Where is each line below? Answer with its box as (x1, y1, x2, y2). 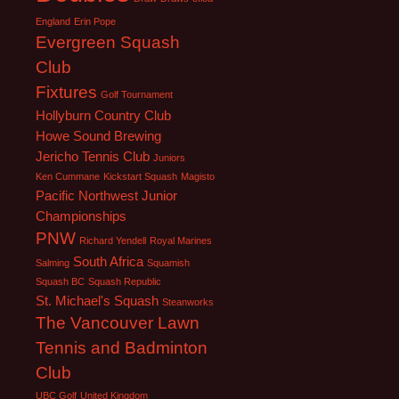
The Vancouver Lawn (36, 313, 199, 332)
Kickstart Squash (103, 171, 177, 182)
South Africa (73, 254, 143, 269)
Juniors (153, 152, 185, 163)
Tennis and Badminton (36, 338, 208, 357)
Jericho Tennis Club (36, 149, 150, 164)
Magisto (181, 171, 215, 182)
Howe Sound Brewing (36, 128, 161, 143)
